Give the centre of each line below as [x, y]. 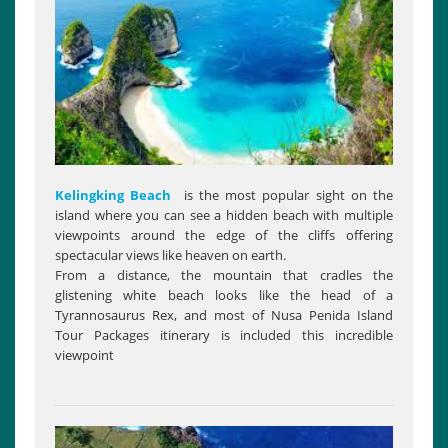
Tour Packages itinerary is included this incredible [224, 334]
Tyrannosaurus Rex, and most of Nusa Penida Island [224, 314]
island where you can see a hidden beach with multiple [224, 214]
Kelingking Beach [113, 194]
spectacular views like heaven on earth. [170, 254]
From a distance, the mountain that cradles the [224, 274]
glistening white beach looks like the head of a [224, 294]
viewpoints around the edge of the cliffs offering [224, 234]
